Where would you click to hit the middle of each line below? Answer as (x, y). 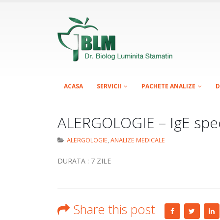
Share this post (114, 209)
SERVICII (109, 86)
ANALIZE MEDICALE (137, 140)
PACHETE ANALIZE (168, 86)
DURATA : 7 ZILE (84, 161)
